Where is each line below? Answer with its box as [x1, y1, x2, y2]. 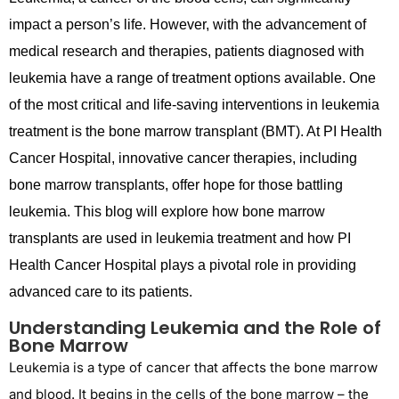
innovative [118, 151, 183, 167]
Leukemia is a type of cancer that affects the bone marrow [9, 358, 378, 376]
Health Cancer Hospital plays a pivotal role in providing [9, 257, 356, 273]
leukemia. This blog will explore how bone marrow [9, 204, 325, 220]
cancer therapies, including [183, 151, 357, 167]
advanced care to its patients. [9, 284, 192, 300]
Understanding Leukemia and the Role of [9, 314, 381, 340]
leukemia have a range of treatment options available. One [9, 70, 376, 86]
